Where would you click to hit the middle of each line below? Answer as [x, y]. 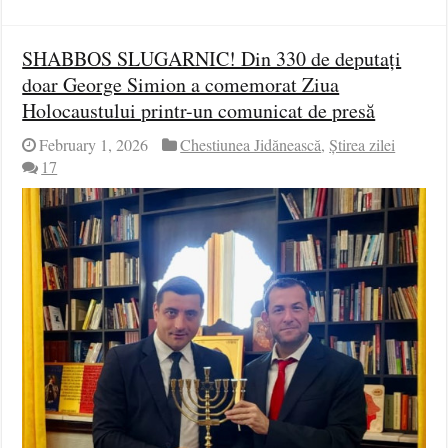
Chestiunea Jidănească [251, 144]
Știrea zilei [362, 144]
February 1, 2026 [94, 144]
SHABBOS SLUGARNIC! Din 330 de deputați [212, 58]
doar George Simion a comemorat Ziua [181, 84]
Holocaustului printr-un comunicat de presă [199, 110]
